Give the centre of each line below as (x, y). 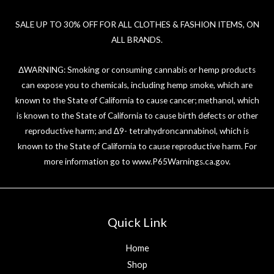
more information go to (88, 162)
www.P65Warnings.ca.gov (180, 162)
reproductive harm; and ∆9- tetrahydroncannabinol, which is (137, 131)
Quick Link (137, 222)
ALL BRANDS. (137, 40)
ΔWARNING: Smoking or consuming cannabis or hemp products (137, 70)
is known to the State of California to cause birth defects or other (137, 116)
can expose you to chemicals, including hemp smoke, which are (137, 85)
